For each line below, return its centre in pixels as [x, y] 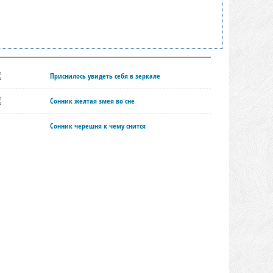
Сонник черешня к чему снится [98, 126]
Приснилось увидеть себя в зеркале [105, 76]
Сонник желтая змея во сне [92, 101]
